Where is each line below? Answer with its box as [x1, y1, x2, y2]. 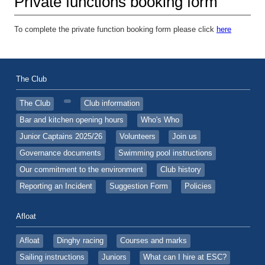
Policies [185, 182, 212, 190]
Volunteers [119, 132, 156, 141]
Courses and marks [120, 236, 188, 245]
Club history [160, 165, 201, 174]
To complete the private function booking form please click [14, 25, 216, 34]
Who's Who [140, 115, 179, 124]
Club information [84, 99, 140, 108]
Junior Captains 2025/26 [20, 132, 102, 141]
